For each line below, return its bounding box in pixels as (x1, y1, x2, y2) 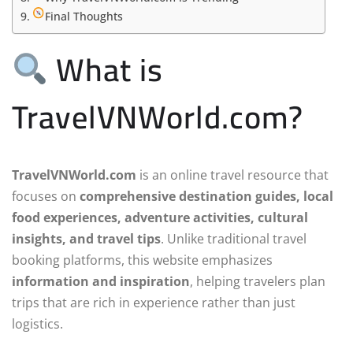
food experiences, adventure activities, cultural (12, 209, 308, 227)
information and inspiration (12, 273, 190, 291)
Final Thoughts (45, 9, 124, 24)
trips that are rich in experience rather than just (12, 294, 295, 312)
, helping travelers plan (190, 273, 325, 291)
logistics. (12, 315, 63, 333)
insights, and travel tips (12, 230, 161, 248)
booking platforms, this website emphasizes (12, 251, 273, 269)
